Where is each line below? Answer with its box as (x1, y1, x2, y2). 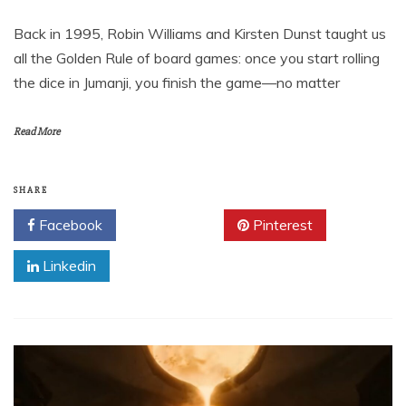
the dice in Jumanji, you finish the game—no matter (14, 73, 340, 92)
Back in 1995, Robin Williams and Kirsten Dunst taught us (14, 24, 386, 43)
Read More (14, 125, 60, 140)
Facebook (35, 216, 102, 235)
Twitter (150, 216, 202, 235)
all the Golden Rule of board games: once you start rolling (14, 49, 380, 68)
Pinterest (249, 216, 313, 235)
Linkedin (39, 256, 96, 275)
